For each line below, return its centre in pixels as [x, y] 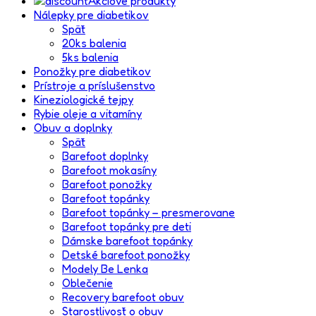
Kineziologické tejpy [84, 100]
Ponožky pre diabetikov [92, 72]
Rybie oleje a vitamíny [88, 114]
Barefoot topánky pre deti [127, 227]
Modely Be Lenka [105, 269]
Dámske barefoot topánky [127, 241]
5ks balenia [90, 57]
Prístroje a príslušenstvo [95, 86]
